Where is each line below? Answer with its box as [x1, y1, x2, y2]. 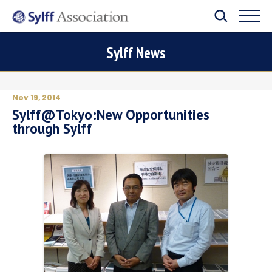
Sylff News [106, 43, 166, 63]
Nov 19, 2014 [12, 92, 61, 103]
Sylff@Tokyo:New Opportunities [12, 106, 209, 123]
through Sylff [12, 120, 92, 137]
